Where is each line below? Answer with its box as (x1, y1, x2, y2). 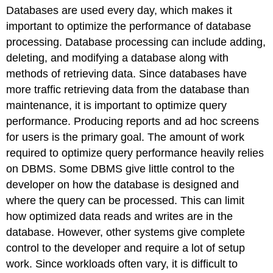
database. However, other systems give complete (6, 225, 246, 238)
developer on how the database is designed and (6, 178, 239, 191)
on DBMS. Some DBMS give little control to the (6, 162, 235, 175)
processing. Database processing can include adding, (6, 35, 266, 48)
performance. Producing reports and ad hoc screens (6, 115, 260, 127)
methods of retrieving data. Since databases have (6, 67, 247, 80)
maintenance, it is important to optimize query (6, 99, 227, 112)
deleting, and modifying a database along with (6, 51, 229, 64)
